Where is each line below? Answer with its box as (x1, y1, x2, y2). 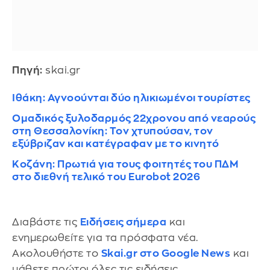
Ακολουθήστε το (12, 248, 101, 259)
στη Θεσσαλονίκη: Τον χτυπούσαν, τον (12, 126, 213, 137)
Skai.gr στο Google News (101, 248, 230, 259)
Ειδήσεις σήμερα (80, 217, 166, 228)
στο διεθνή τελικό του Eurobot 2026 (12, 172, 200, 183)
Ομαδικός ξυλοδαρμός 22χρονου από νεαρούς (12, 113, 256, 124)
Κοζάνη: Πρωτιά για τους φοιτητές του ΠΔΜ (12, 159, 238, 170)
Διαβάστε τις (12, 217, 80, 228)
